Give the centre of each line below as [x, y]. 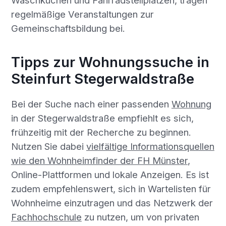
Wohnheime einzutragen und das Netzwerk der [112, 203]
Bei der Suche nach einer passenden [91, 104]
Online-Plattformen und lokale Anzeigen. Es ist [110, 174]
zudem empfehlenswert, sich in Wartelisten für [111, 188]
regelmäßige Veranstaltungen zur [82, 14]
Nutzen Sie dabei [48, 146]
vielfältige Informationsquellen [150, 146]
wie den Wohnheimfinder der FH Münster [99, 160]
